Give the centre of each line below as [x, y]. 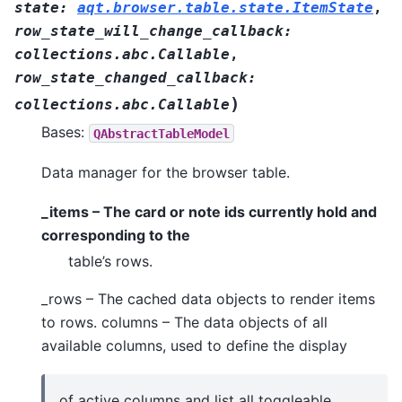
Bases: [65, 132]
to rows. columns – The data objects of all [184, 323]
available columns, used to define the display [194, 346]
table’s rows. [110, 262]
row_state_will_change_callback [149, 31]
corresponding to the [116, 236]
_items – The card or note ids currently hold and [209, 212]
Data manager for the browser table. [166, 172]
